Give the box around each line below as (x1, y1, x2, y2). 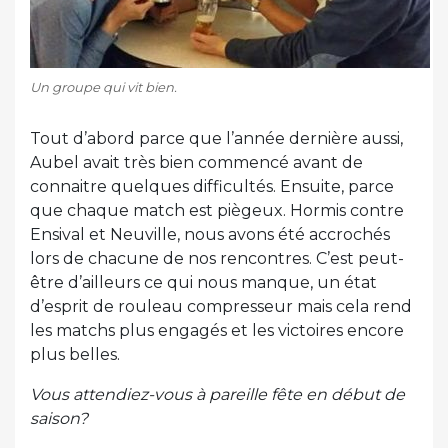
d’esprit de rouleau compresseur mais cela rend (30, 297, 412, 317)
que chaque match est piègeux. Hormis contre (30, 201, 404, 221)
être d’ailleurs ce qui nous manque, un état (30, 273, 377, 293)
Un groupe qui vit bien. (30, 79, 177, 96)
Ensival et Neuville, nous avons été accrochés (30, 225, 390, 245)
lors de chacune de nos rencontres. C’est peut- (30, 249, 404, 269)
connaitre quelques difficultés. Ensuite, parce (30, 177, 394, 197)
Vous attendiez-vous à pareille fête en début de (30, 385, 405, 405)
